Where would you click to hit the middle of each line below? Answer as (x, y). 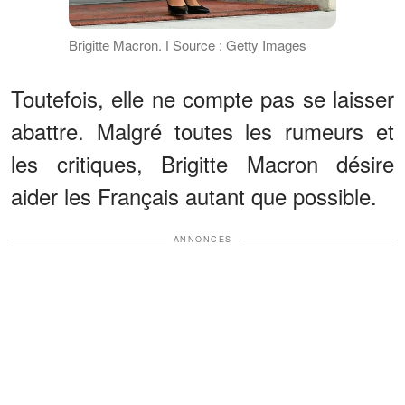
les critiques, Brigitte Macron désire (202, 164)
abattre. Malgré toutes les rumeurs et (202, 131)
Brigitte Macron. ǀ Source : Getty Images (187, 45)
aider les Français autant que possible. (194, 196)
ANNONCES (202, 240)
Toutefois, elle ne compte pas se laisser (202, 99)
